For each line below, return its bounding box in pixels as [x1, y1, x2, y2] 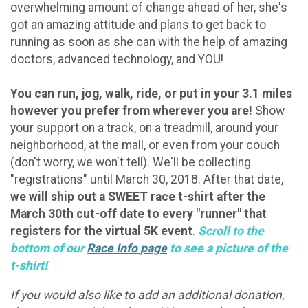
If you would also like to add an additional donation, [10, 287, 284, 302]
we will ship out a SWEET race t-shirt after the [10, 190, 265, 204]
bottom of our [10, 241, 87, 256]
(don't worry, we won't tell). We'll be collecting [10, 155, 251, 170]
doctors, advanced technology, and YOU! [10, 52, 226, 67]
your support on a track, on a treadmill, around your [10, 121, 278, 135]
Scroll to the [198, 224, 264, 239]
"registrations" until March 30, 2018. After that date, [10, 173, 283, 187]
